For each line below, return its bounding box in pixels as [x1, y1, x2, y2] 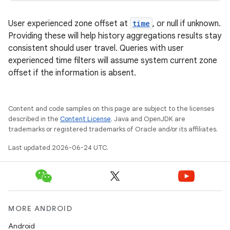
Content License [60, 114, 111, 123]
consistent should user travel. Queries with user [8, 43, 184, 53]
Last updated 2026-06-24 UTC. [8, 143, 108, 152]
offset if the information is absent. [8, 68, 136, 78]
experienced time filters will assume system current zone [8, 55, 217, 66]
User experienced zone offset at [8, 18, 130, 29]
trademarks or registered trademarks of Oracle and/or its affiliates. [8, 125, 218, 133]
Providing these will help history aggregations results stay [8, 31, 221, 41]
